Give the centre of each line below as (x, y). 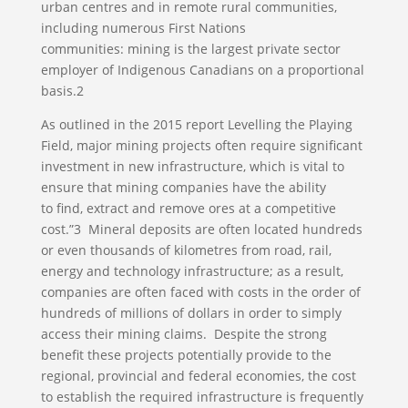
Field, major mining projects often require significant (201, 145)
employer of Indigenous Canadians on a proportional (202, 70)
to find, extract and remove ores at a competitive (188, 208)
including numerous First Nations (143, 28)
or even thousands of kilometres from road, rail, (186, 250)
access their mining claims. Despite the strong (184, 334)
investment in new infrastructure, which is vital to (192, 166)
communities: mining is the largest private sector (190, 49)
